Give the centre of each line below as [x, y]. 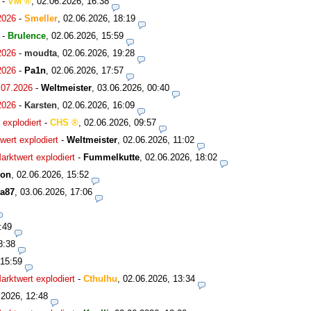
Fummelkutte [111, 157]
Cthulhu [100, 278]
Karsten [41, 105]
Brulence [27, 35]
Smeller [41, 18]
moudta [41, 53]
